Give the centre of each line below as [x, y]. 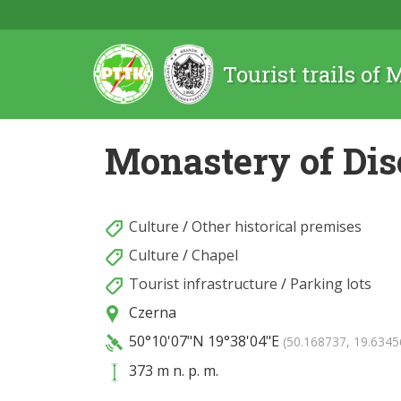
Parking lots [331, 284]
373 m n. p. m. [172, 371]
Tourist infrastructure [203, 284]
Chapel [215, 255]
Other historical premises [277, 226]
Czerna [151, 312]
